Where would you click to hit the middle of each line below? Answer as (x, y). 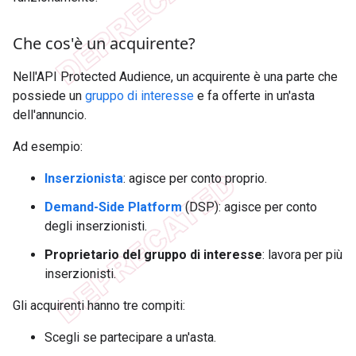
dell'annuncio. (50, 115)
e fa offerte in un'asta (254, 96)
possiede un (49, 96)
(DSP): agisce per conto (250, 207)
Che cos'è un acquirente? (104, 44)
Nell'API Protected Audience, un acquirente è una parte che (175, 77)
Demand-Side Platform (113, 207)
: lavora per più (302, 255)
